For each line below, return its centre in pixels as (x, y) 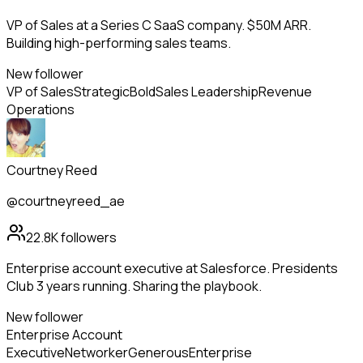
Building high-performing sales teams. (119, 43)
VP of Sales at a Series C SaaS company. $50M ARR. (159, 26)
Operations (41, 110)
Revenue (285, 92)
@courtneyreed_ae (66, 201)
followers (88, 238)
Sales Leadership (207, 92)
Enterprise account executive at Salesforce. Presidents (172, 269)
